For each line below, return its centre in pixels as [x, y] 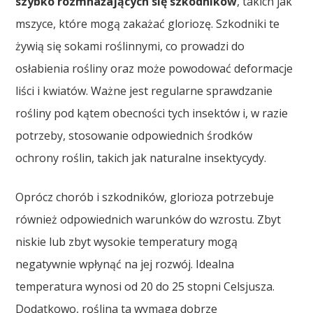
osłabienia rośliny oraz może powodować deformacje [154, 68]
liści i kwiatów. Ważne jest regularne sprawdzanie [144, 90]
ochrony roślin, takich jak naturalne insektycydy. [141, 158]
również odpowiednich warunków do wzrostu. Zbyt [148, 219]
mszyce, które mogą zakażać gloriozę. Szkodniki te [148, 23]
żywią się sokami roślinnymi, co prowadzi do [130, 46]
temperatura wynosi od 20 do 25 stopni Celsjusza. [145, 286]
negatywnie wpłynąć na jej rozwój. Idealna [125, 264]
